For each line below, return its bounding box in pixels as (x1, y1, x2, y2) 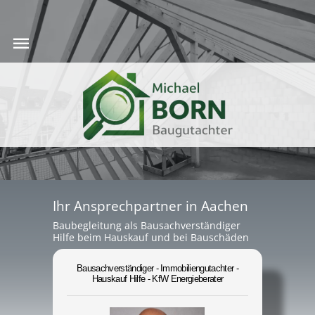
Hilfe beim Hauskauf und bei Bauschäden (52, 231, 249, 244)
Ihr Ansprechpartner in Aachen (52, 196, 248, 215)
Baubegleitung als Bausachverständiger (52, 219, 240, 232)
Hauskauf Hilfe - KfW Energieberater (91, 274, 224, 284)
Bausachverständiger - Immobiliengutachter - (76, 263, 238, 274)
